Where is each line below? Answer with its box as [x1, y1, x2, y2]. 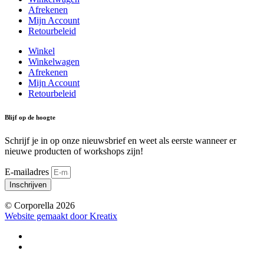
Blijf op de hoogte [5, 114, 55, 121]
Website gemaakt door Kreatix [5, 211, 117, 222]
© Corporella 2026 [5, 200, 75, 211]
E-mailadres [5, 167, 51, 177]
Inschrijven [9, 180, 47, 190]
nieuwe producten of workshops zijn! [5, 146, 143, 157]
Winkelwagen [28, 57, 80, 67]
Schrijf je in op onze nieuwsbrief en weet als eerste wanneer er [5, 136, 236, 146]
